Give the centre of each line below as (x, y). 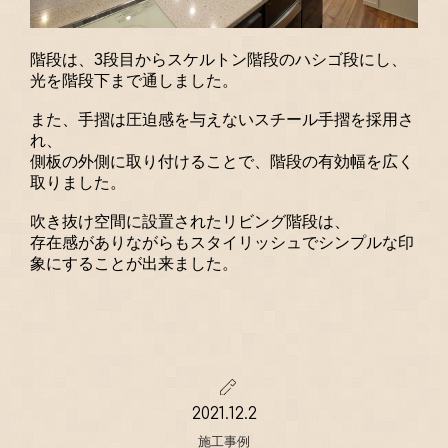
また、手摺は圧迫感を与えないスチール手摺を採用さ (222, 119)
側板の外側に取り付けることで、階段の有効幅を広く (222, 161)
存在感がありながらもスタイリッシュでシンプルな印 (222, 242)
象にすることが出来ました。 (134, 263)
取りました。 (78, 182)
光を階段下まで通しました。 (134, 80)
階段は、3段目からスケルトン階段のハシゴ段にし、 (218, 59)
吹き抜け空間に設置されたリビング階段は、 (190, 221)
